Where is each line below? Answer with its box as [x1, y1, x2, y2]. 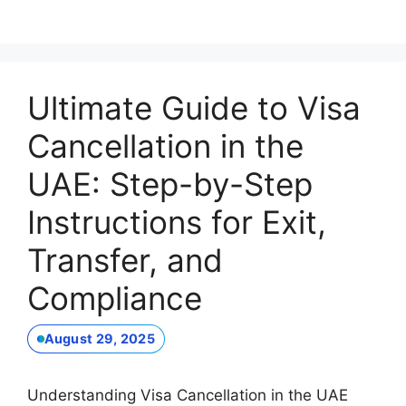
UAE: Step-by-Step [27, 164, 313, 203]
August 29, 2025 [43, 331, 155, 347]
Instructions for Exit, [27, 202, 326, 241]
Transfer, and [27, 240, 223, 279]
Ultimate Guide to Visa [27, 88, 361, 127]
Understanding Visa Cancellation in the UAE [27, 385, 348, 404]
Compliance [27, 278, 202, 317]
